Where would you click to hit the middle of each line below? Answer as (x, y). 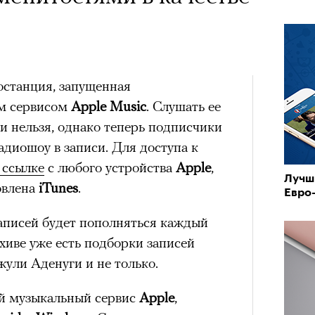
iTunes (58, 187)
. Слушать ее (184, 105)
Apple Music (107, 105)
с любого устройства (110, 167)
